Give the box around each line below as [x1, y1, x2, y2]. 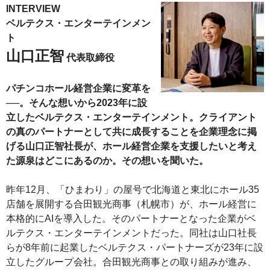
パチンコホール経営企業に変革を [6, 83, 151, 93]
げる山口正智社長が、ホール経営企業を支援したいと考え [6, 140, 257, 151]
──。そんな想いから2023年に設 [6, 97, 147, 108]
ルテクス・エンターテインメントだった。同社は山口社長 [6, 227, 257, 238]
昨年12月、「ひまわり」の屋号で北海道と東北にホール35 [6, 184, 259, 195]
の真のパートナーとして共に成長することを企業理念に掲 [6, 126, 257, 137]
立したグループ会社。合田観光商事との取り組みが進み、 [6, 256, 257, 267]
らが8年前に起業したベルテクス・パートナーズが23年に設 [6, 242, 263, 253]
